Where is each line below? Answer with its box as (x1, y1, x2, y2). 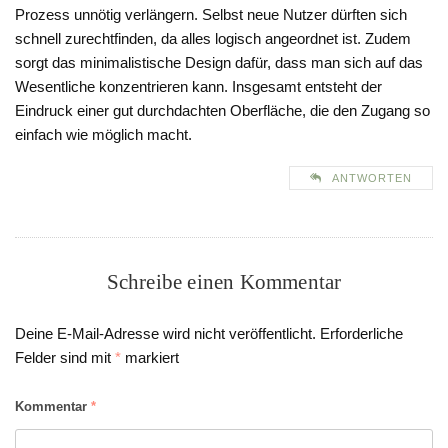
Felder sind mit (15, 349, 115, 367)
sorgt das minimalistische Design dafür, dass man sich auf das (15, 54, 423, 72)
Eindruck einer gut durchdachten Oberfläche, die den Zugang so (15, 102, 430, 120)
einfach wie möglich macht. (15, 126, 192, 144)
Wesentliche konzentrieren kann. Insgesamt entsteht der (15, 78, 382, 96)
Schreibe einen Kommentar (106, 270, 342, 295)
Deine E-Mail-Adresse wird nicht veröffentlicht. (15, 325, 316, 343)
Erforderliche (320, 325, 403, 343)
